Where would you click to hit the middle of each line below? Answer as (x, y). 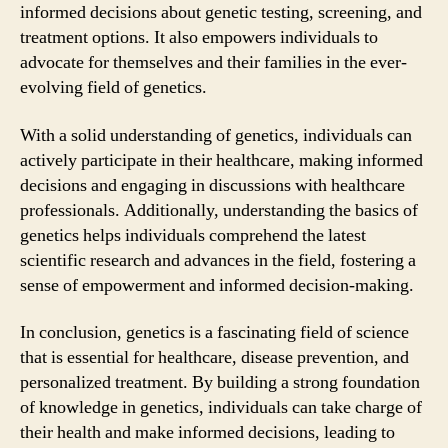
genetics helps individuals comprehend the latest (193, 235)
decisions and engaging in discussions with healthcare (212, 185)
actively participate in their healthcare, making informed (221, 160)
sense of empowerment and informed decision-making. (217, 285)
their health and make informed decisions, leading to (207, 432)
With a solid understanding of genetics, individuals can (216, 135)
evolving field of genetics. (113, 87)
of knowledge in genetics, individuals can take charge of (221, 407)
